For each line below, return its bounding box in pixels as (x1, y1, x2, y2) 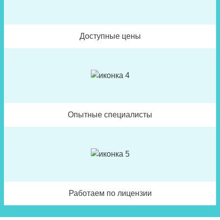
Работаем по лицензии (68, 189, 152, 197)
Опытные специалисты (68, 110, 152, 119)
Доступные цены (79, 31, 141, 40)
